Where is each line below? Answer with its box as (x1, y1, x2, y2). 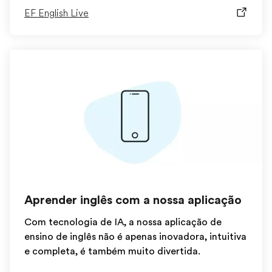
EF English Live (24, 8, 89, 19)
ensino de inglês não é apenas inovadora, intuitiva (24, 231, 246, 242)
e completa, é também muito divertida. (24, 246, 200, 257)
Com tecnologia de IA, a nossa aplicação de (24, 217, 222, 228)
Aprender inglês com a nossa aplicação (24, 193, 242, 207)
